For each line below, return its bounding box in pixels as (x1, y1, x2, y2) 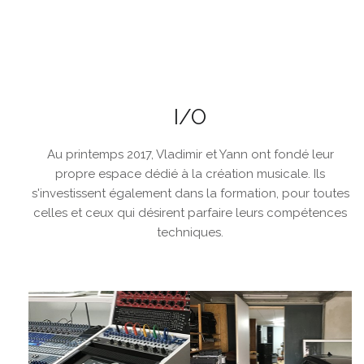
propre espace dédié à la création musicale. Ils (55, 167, 325, 182)
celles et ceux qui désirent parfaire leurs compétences (33, 206, 347, 221)
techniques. (157, 225, 223, 240)
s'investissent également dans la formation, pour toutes (31, 186, 349, 201)
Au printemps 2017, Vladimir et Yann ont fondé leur (46, 147, 334, 162)
